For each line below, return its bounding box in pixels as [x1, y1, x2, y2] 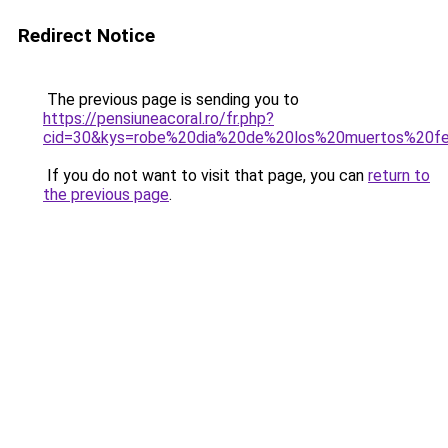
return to [368, 166, 430, 185]
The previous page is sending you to [43, 90, 299, 109]
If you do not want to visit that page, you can [43, 166, 368, 185]
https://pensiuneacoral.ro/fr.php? [43, 109, 274, 128]
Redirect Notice [18, 24, 155, 47]
